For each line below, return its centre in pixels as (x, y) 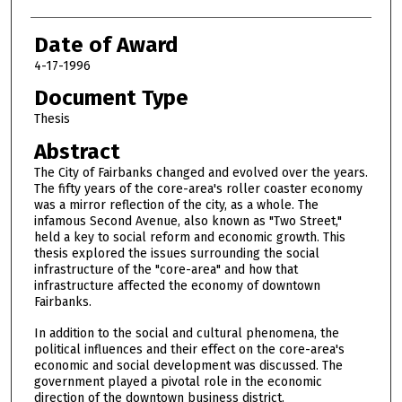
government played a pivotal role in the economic (178, 381)
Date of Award (106, 44)
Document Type (111, 98)
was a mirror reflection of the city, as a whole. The (176, 205)
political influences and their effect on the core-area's (189, 349)
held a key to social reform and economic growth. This (189, 237)
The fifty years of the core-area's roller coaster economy (198, 188)
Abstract (77, 151)
